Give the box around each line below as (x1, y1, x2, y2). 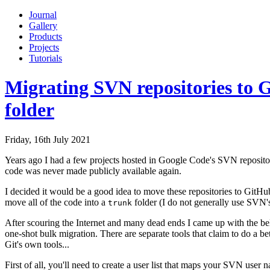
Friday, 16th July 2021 (5, 134, 90, 145)
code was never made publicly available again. (5, 165, 181, 176)
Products (29, 31, 62, 42)
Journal (29, 10, 57, 20)
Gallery (29, 20, 57, 31)
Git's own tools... (5, 239, 69, 250)
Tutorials (29, 53, 62, 63)
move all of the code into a (5, 196, 108, 207)
